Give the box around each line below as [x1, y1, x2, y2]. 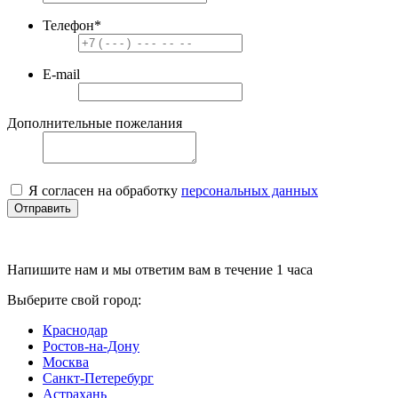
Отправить [14, 201, 71, 215]
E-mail [43, 66, 80, 82]
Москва [43, 354, 89, 370]
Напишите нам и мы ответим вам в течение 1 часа [7, 261, 313, 277]
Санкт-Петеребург [43, 370, 154, 386]
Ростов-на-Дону [43, 338, 139, 354]
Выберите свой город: [7, 291, 141, 307]
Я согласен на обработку [28, 182, 181, 198]
